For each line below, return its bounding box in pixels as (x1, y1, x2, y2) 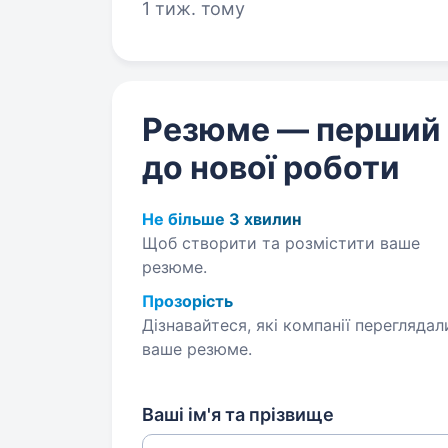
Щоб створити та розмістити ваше (142, 233, 420, 253)
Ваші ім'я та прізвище (142, 404, 334, 425)
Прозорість (142, 291, 233, 311)
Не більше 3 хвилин (142, 209, 301, 229)
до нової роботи (142, 148, 400, 187)
